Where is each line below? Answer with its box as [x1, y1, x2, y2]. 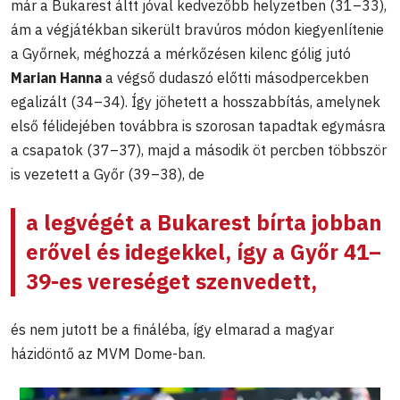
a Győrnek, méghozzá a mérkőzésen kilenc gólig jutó [11, 45, 351, 63]
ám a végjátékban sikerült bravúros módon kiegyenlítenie [11, 21, 384, 39]
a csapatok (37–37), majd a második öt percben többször [11, 141, 387, 160]
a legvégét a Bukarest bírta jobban [26, 208, 382, 237]
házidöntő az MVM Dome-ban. [11, 345, 205, 363]
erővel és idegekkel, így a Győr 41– [26, 237, 381, 267]
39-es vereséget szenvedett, [26, 267, 317, 296]
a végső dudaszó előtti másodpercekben [105, 69, 369, 87]
